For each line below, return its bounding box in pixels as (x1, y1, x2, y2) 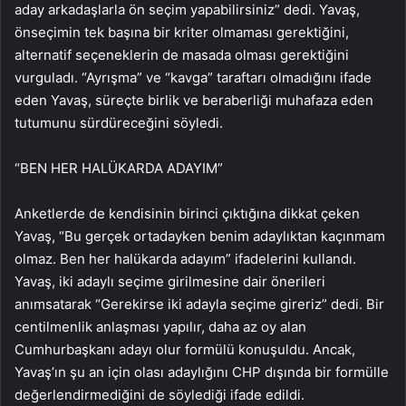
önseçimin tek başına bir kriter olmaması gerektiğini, (14, 24, 349, 42)
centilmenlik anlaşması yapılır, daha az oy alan (14, 318, 306, 336)
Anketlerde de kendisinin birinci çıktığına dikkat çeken (14, 205, 360, 223)
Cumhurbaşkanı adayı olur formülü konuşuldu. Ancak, (14, 341, 355, 359)
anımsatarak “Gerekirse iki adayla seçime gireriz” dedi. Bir (14, 295, 384, 314)
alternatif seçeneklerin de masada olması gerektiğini (14, 46, 349, 64)
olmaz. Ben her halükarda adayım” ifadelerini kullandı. (14, 250, 356, 268)
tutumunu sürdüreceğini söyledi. (14, 114, 223, 132)
